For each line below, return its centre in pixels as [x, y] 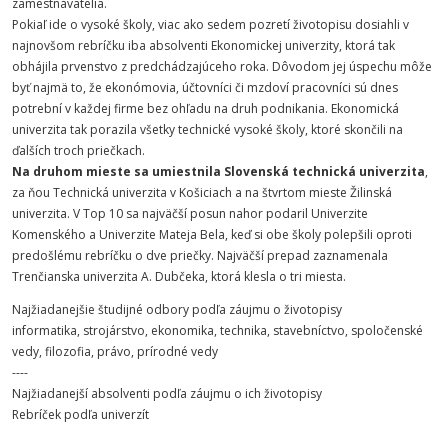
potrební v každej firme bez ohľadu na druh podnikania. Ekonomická [205, 108]
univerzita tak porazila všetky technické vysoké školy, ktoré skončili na [207, 129]
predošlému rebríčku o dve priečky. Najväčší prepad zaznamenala [200, 255]
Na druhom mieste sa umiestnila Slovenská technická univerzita [218, 171]
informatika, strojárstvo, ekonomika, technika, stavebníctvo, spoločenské [217, 330]
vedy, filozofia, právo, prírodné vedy [115, 351]
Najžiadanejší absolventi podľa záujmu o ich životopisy [167, 393]
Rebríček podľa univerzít [80, 414]
